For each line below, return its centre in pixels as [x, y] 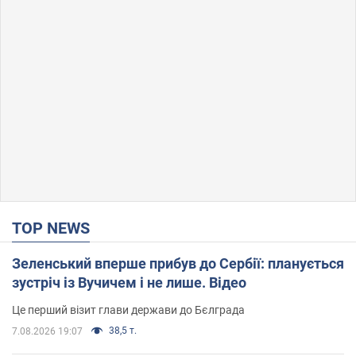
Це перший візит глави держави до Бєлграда [128, 310]
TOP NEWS [56, 228]
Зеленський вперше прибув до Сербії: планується [178, 263]
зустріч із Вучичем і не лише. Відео [129, 282]
